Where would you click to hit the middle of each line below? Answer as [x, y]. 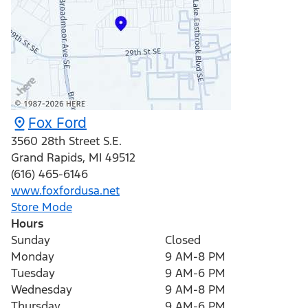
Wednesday [42, 290]
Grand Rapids [47, 158]
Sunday [31, 240]
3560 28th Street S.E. [66, 141]
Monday [33, 257]
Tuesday [33, 273]
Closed [183, 240]
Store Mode [42, 207]
